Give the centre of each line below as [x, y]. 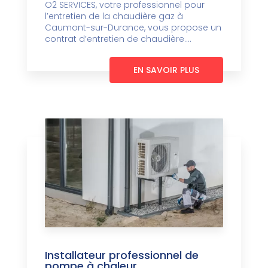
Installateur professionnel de [122, 255]
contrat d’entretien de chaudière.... [118, 39]
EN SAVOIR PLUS [166, 70]
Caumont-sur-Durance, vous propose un [133, 28]
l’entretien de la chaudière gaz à [114, 16]
